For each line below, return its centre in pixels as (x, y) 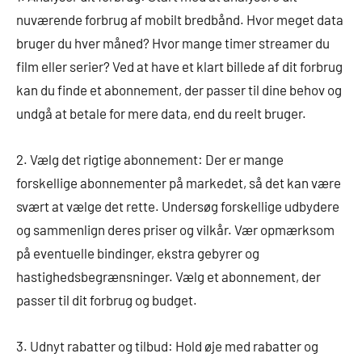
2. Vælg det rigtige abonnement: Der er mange (150, 159)
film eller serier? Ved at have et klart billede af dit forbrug (179, 66)
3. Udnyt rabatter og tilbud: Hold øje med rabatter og (167, 345)
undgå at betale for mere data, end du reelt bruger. (161, 113)
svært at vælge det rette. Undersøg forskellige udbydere (178, 206)
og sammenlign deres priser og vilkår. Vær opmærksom (175, 229)
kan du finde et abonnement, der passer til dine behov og (179, 89)
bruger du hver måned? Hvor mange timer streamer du (173, 42)
